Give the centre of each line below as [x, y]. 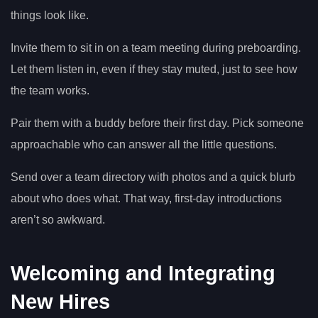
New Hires [60, 302]
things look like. [50, 16]
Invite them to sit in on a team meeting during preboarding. [156, 48]
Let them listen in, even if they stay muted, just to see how [154, 70]
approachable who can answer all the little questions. [144, 145]
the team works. [50, 91]
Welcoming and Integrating [143, 274]
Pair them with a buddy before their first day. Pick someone [157, 124]
